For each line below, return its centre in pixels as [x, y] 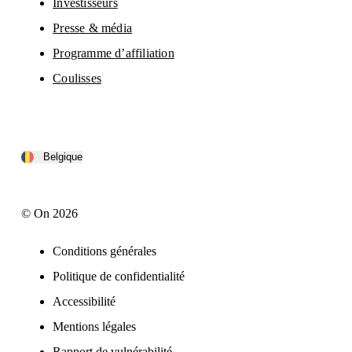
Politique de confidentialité [119, 276]
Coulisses [77, 78]
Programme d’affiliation [114, 53]
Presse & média [92, 27]
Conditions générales [105, 251]
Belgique [63, 157]
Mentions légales [95, 326]
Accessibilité [84, 301]
